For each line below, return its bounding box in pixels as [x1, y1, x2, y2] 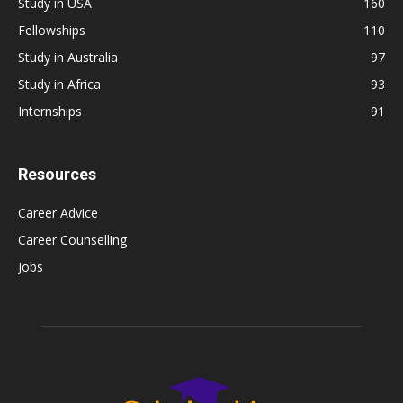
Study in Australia [18, 49, 118, 67]
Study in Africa [18, 76, 101, 94]
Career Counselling [18, 231, 127, 249]
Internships [18, 103, 82, 121]
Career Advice [18, 204, 98, 222]
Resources [18, 165, 96, 184]
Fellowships [18, 22, 85, 40]
